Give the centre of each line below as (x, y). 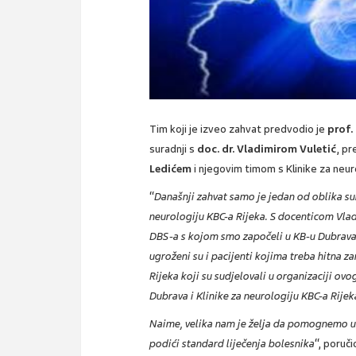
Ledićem (171, 168)
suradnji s (174, 149)
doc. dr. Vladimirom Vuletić (267, 149)
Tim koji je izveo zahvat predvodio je (239, 129)
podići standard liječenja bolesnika (232, 343)
